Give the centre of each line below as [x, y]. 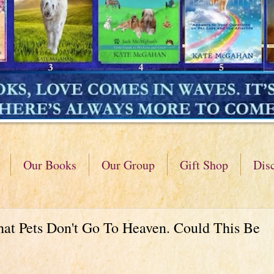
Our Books [50, 165]
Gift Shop [204, 165]
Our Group [128, 165]
